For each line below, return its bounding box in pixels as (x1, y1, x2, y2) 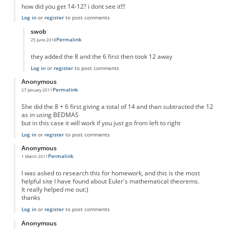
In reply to (30, 40, 57, 48)
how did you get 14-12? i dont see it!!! (21, 2, 125, 10)
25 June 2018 (30, 36, 56, 42)
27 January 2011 (21, 86, 53, 93)
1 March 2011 (21, 153, 48, 159)
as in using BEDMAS (21, 110, 79, 119)
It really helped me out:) (21, 186, 88, 194)
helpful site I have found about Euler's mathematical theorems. (21, 177, 199, 186)
